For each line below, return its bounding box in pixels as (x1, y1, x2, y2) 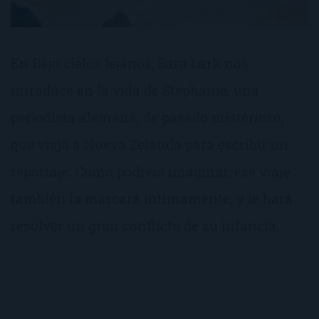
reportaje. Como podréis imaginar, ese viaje (11, 162, 290, 180)
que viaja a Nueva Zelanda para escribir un (11, 135, 288, 153)
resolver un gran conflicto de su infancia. (11, 216, 280, 234)
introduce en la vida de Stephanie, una (11, 80, 259, 99)
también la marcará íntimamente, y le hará (11, 189, 293, 207)
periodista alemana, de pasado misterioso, (11, 108, 284, 126)
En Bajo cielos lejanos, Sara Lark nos (11, 53, 249, 72)
